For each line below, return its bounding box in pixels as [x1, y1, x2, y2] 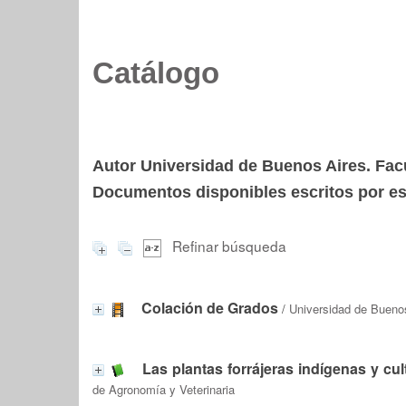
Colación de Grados [141, 296, 278, 318]
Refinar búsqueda [172, 236, 286, 256]
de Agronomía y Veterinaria [92, 380, 235, 398]
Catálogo [92, 57, 219, 90]
